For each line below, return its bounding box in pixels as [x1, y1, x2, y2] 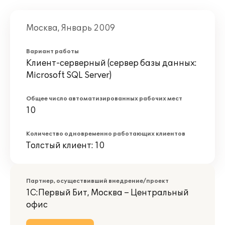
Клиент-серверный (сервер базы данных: [26, 58, 197, 68]
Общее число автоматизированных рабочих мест [26, 95, 182, 102]
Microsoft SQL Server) [26, 70, 111, 80]
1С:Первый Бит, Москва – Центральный [26, 188, 189, 198]
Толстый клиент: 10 [26, 141, 104, 151]
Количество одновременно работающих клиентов [26, 131, 185, 137]
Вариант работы [26, 48, 79, 55]
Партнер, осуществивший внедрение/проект [26, 178, 169, 184]
